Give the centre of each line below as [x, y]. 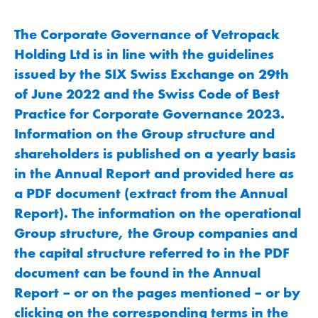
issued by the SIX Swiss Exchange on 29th [152, 73]
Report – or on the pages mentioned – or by [157, 292]
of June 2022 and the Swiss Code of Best [147, 93]
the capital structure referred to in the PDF [152, 252]
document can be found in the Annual [137, 272]
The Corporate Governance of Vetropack [147, 34]
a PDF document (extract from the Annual [151, 193]
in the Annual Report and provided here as [154, 173]
